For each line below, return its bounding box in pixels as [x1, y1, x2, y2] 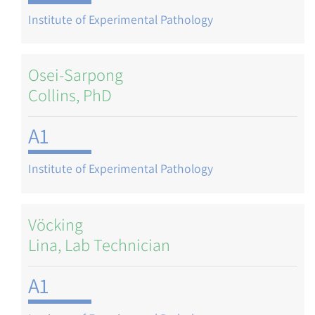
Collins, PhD [28, 84, 112, 107]
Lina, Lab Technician [28, 233, 170, 256]
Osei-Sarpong [28, 63, 123, 86]
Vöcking [28, 212, 83, 236]
